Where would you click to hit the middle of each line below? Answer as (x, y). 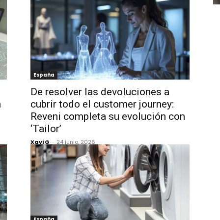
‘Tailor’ (46, 129)
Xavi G (40, 142)
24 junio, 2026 (76, 142)
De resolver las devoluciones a (100, 92)
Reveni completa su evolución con (108, 116)
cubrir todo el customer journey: (102, 104)
